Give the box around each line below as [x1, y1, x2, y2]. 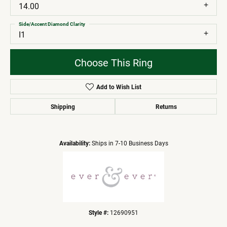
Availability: [59, 139, 90, 147]
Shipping [50, 102, 75, 111]
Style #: [89, 209, 108, 217]
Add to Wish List [96, 83, 141, 91]
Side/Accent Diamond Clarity [19, 20, 85, 27]
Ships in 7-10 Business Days [91, 139, 168, 147]
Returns [155, 102, 177, 111]
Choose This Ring [74, 55, 153, 69]
